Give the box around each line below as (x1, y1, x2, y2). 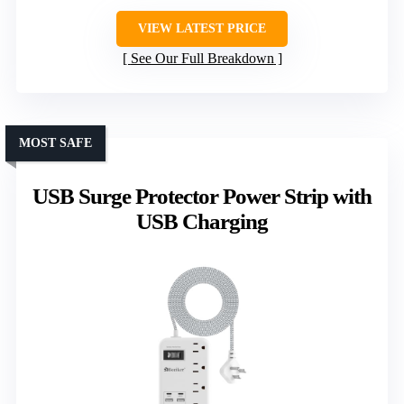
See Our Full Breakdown (130, 50, 274, 66)
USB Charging (136, 208, 268, 234)
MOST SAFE (19, 135, 92, 150)
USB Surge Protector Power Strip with (32, 183, 372, 208)
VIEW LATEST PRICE (138, 21, 266, 35)
